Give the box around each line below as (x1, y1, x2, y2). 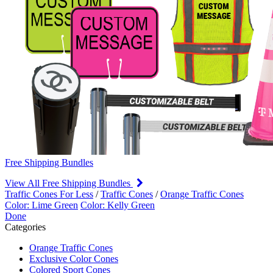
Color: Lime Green (5, 199, 78, 210)
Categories (5, 221, 46, 232)
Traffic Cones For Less (5, 188, 93, 199)
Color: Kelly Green (80, 199, 155, 210)
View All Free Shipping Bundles (5, 177, 133, 188)
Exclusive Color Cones (29, 253, 118, 264)
